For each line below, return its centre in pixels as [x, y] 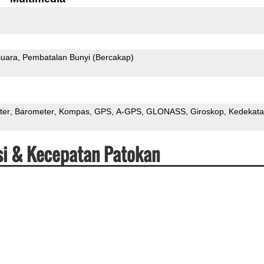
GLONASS [166, 111]
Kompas [74, 111]
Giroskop [207, 111]
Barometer [34, 111]
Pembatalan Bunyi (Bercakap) [78, 57]
